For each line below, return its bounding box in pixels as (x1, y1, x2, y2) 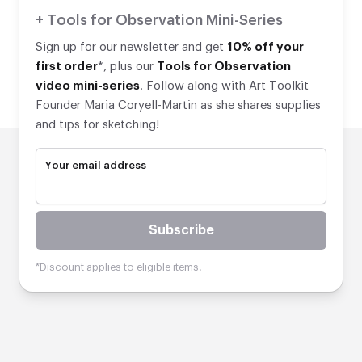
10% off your (227, 41, 304, 54)
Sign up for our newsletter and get (36, 41, 227, 54)
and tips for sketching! (36, 119, 159, 132)
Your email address (45, 160, 146, 171)
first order (36, 61, 98, 74)
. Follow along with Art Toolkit (140, 80, 309, 93)
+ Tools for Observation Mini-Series (36, 13, 283, 28)
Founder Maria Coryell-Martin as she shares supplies (36, 99, 321, 112)
